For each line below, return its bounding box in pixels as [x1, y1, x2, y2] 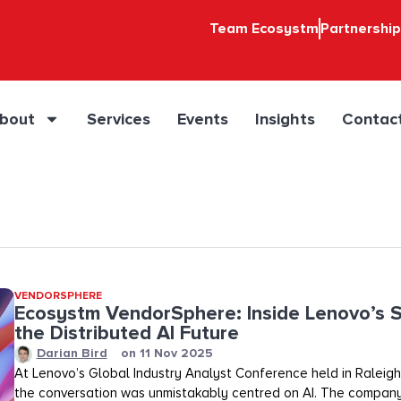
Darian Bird [36, 346, 107, 361]
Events [177, 109, 229, 129]
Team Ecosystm [209, 20, 319, 38]
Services [87, 109, 151, 129]
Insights [255, 109, 316, 129]
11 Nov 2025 [139, 346, 213, 362]
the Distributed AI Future [13, 321, 244, 346]
